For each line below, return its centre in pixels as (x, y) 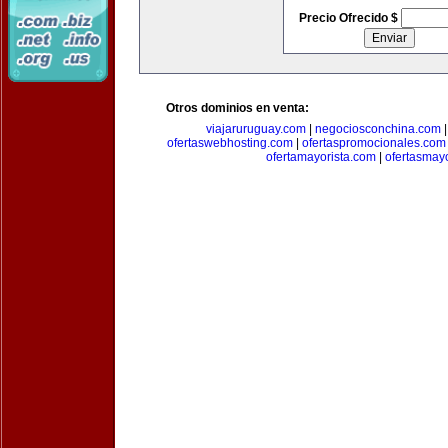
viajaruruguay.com (255, 129)
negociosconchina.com (377, 129)
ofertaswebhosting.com (230, 143)
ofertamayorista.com (320, 157)
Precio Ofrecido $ (349, 18)
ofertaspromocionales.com (374, 143)
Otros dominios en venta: (237, 108)
